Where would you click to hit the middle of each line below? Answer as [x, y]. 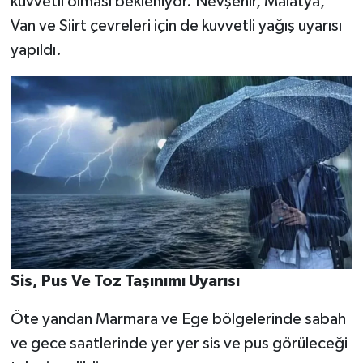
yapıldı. [36, 50]
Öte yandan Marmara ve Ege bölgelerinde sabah [178, 319]
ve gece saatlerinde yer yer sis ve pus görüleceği [179, 343]
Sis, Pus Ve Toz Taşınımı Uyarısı [125, 281]
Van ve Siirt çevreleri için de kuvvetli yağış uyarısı [176, 26]
